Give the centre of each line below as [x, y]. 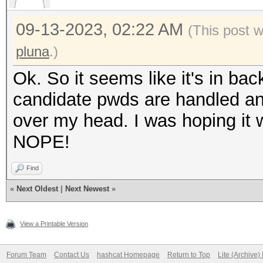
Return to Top [189, 255]
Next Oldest [37, 189]
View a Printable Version [54, 224]
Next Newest [87, 189]
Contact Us [72, 255]
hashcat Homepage [128, 255]
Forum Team [26, 255]
